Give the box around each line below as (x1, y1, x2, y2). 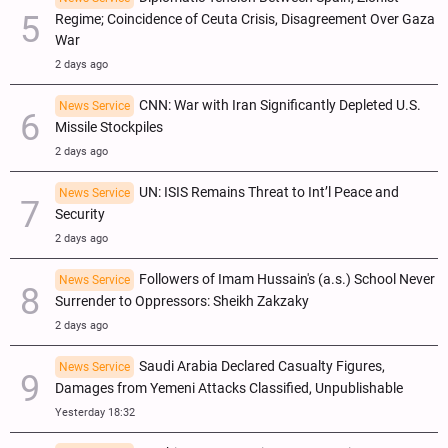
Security (55, 205, 105, 223)
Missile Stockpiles (55, 118, 163, 136)
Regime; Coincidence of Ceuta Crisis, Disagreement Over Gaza (55, 10, 435, 28)
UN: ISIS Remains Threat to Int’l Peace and (139, 183, 399, 201)
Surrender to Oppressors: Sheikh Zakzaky (55, 292, 309, 310)
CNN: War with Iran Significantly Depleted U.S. (139, 96, 421, 114)
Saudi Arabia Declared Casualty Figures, (139, 357, 385, 375)
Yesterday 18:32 (55, 405, 135, 419)
